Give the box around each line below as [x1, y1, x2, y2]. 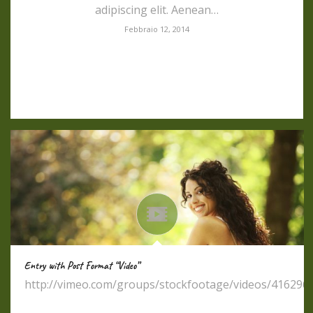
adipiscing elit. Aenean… [95, 2, 219, 17]
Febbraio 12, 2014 [124, 24, 189, 34]
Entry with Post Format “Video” [24, 259, 139, 272]
